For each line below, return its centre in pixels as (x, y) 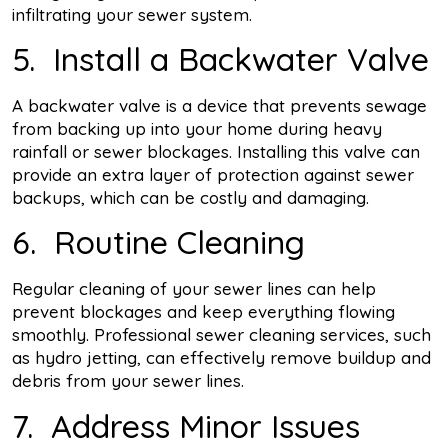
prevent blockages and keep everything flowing (203, 312)
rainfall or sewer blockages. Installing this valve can (216, 151)
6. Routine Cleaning (158, 242)
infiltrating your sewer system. (132, 14)
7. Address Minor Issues (186, 425)
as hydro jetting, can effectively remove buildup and (221, 358)
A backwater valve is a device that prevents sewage (219, 105)
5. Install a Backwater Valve (220, 58)
